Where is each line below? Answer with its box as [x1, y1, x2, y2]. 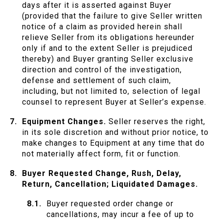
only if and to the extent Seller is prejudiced [22, 44, 193, 53]
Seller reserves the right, [106, 117, 205, 127]
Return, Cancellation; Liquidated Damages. [22, 179, 198, 189]
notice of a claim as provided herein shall [22, 22, 182, 32]
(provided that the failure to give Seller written [22, 11, 202, 21]
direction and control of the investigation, [22, 65, 182, 75]
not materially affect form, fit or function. [22, 149, 180, 159]
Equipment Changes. [22, 117, 106, 127]
